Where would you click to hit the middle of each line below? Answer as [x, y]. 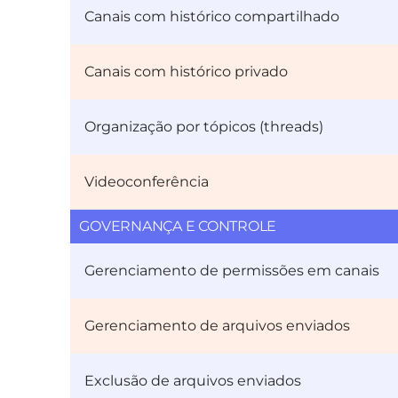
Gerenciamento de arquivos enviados [218, 326]
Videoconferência [147, 182]
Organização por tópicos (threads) [204, 127]
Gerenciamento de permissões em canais [232, 271]
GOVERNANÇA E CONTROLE [178, 227]
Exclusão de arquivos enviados [193, 381]
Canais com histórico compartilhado [212, 17]
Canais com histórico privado [187, 72]
